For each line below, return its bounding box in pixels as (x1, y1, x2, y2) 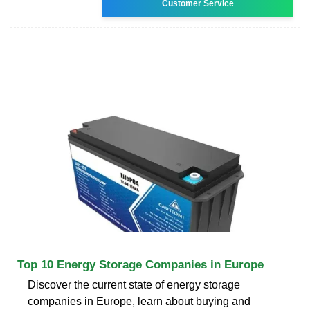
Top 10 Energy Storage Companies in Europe (17, 257, 264, 271)
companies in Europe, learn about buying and (28, 295, 250, 307)
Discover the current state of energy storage (28, 278, 240, 291)
